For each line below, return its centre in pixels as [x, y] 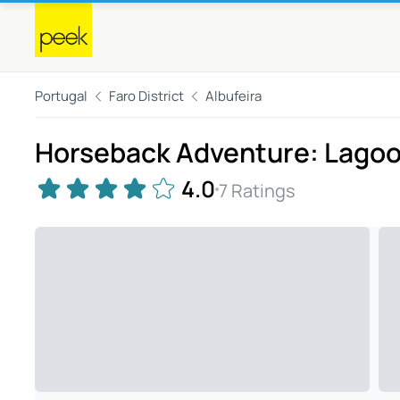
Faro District [146, 96]
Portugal [61, 96]
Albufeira [233, 96]
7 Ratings [257, 190]
